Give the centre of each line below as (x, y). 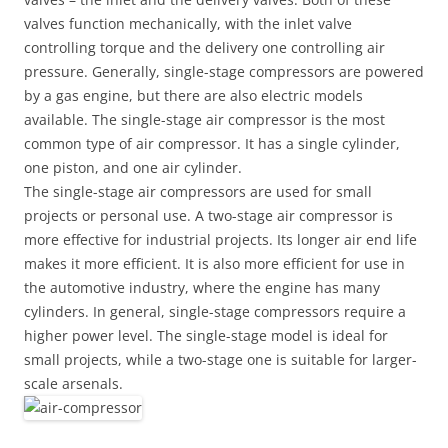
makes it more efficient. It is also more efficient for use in (214, 263)
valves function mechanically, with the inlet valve (188, 23)
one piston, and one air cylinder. (133, 167)
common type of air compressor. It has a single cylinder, (212, 143)
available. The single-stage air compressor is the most (204, 119)
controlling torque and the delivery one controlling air (204, 47)
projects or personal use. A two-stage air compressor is (208, 215)
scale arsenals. (73, 383)
